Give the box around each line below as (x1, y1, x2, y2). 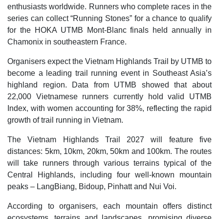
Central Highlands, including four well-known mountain (7, 170, 212, 179)
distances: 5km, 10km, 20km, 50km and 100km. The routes (7, 147, 212, 155)
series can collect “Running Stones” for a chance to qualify (7, 14, 212, 22)
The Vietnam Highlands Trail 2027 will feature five (7, 135, 212, 144)
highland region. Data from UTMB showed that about (7, 80, 212, 89)
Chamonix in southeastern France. (7, 37, 127, 46)
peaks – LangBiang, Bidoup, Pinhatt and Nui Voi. (7, 182, 176, 191)
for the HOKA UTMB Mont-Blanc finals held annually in (7, 25, 212, 34)
